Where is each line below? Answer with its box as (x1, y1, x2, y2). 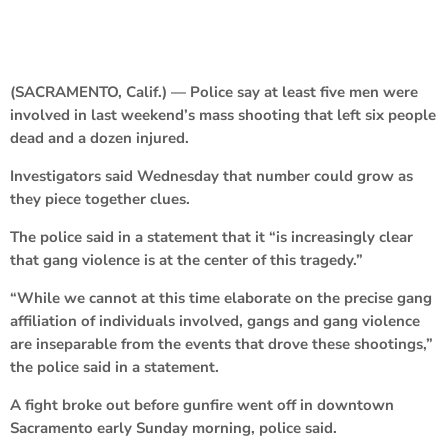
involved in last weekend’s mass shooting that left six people (10, 104, 436, 125)
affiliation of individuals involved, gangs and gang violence (10, 310, 420, 331)
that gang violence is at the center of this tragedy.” (10, 249, 363, 270)
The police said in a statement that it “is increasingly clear (10, 226, 413, 247)
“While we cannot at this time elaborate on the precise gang (10, 287, 432, 308)
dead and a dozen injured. (10, 127, 189, 148)
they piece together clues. (10, 188, 190, 209)
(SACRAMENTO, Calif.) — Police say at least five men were (10, 81, 418, 102)
